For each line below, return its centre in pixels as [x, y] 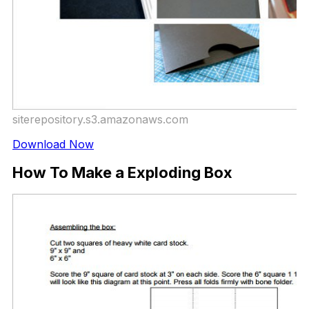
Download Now [53, 144]
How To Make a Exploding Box [122, 173]
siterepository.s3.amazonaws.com [100, 119]
